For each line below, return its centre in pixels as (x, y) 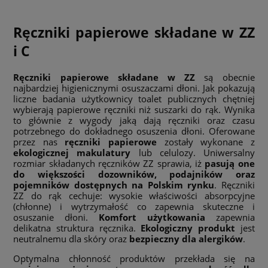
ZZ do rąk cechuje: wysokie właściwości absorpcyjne (134, 195)
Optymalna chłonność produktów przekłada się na (134, 258)
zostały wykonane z (206, 141)
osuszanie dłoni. (56, 217)
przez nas (39, 141)
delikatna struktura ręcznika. (77, 228)
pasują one (230, 163)
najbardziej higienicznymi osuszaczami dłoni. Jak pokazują (134, 88)
